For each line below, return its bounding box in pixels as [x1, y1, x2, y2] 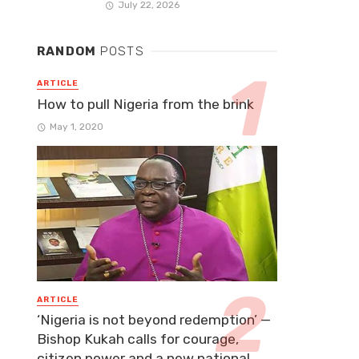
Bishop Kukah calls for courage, [37, 330, 239, 347]
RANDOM [37, 44, 100, 59]
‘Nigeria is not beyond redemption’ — [37, 311, 271, 328]
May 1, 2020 [49, 120, 103, 132]
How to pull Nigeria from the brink [37, 95, 254, 112]
